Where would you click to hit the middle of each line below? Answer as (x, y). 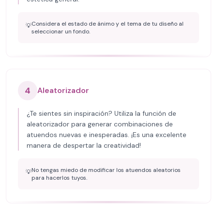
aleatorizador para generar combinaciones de (100, 124)
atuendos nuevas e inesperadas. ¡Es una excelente (107, 135)
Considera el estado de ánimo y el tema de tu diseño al (108, 24)
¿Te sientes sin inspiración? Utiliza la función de (101, 113)
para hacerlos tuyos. (59, 178)
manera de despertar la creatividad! (84, 145)
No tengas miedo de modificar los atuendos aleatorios (106, 170)
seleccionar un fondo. (61, 31)
